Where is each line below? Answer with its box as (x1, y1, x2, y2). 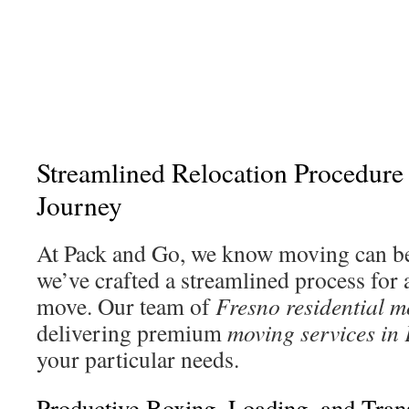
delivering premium (37, 317, 227, 348)
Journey (37, 187, 122, 223)
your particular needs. (37, 343, 239, 374)
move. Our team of (37, 290, 215, 321)
